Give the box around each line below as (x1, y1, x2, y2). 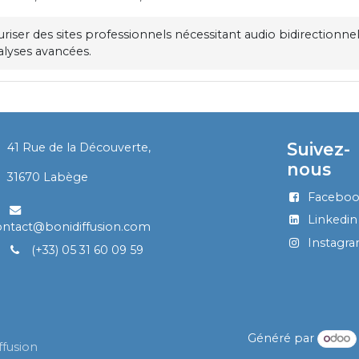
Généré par (247, 331, 317, 346)
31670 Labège (7, 170, 89, 185)
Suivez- (287, 139, 351, 160)
